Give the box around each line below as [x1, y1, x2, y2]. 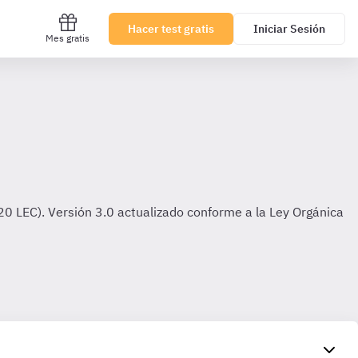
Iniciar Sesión [253, 22, 325, 36]
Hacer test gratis [128, 22, 214, 36]
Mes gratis [46, 32, 89, 44]
